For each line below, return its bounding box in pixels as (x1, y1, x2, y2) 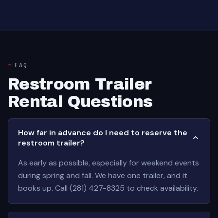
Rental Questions (8, 93, 153, 110)
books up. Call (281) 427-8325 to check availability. (18, 183, 198, 193)
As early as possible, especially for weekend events (18, 158, 199, 168)
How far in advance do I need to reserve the (18, 127, 187, 138)
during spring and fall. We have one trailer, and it (18, 170, 187, 181)
